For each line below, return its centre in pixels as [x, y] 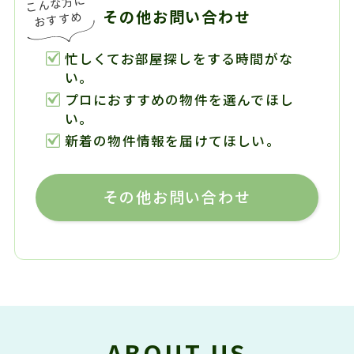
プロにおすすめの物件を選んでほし [179, 100]
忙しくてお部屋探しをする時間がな [179, 58]
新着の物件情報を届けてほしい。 [172, 141]
